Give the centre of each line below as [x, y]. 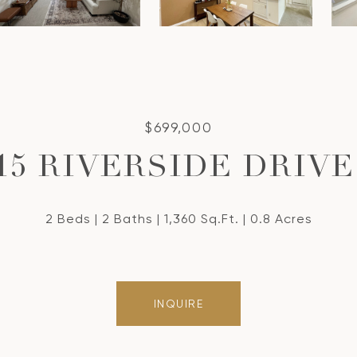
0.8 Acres [281, 219]
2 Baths [127, 219]
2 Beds [68, 219]
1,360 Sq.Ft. [201, 219]
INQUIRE [178, 304]
